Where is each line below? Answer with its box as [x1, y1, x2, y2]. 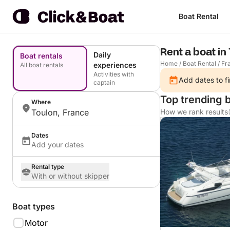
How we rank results [160, 107, 228, 116]
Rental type [31, 163, 64, 170]
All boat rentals [20, 61, 63, 69]
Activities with [93, 70, 134, 78]
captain [93, 79, 115, 86]
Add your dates [31, 140, 84, 149]
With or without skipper [31, 171, 109, 180]
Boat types [12, 201, 55, 212]
